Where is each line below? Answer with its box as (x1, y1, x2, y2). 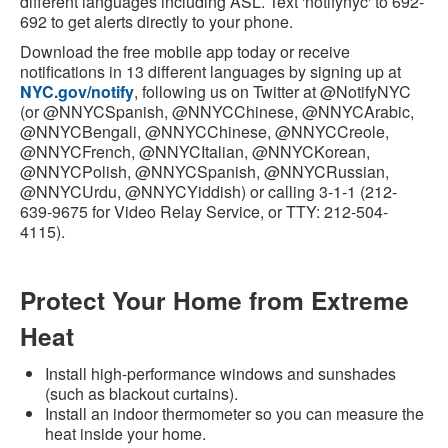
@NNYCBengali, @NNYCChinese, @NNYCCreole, (20, 120, 389, 144)
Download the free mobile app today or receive (20, 40, 350, 64)
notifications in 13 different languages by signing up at (20, 60, 401, 84)
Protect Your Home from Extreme (20, 282, 409, 319)
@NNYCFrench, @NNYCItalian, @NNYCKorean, (20, 140, 370, 164)
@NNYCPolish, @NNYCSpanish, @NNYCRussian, (20, 160, 389, 184)
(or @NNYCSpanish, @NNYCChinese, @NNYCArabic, (20, 100, 414, 124)
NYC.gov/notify (20, 80, 134, 104)
